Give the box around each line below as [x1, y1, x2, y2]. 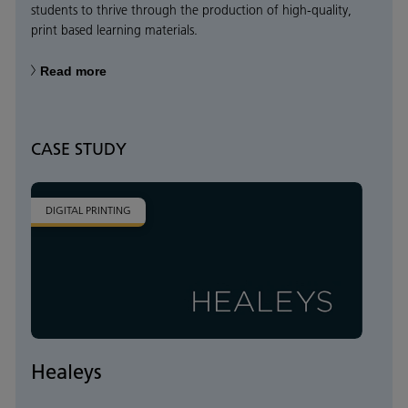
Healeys [31, 359, 102, 385]
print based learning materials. [31, 22, 198, 39]
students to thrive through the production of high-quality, [31, 2, 352, 19]
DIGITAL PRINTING [46, 203, 131, 218]
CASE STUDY [31, 138, 127, 160]
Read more [40, 64, 107, 79]
